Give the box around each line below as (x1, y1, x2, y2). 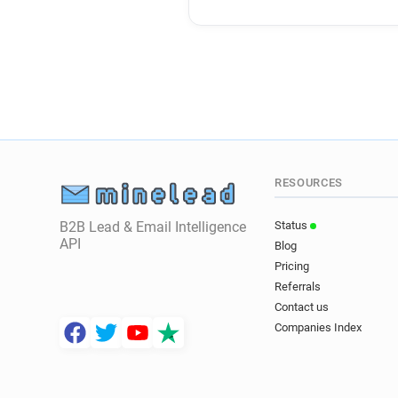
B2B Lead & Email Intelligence (60, 219, 247, 236)
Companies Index (275, 321, 362, 335)
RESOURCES (275, 176, 343, 190)
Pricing (275, 259, 310, 274)
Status (275, 219, 311, 233)
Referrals (275, 280, 322, 294)
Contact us (275, 300, 330, 314)
